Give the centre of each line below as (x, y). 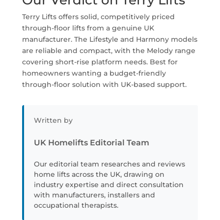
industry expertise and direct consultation (109, 185)
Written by (53, 120)
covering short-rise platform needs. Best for (100, 62)
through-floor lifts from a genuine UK (88, 28)
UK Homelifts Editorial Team (91, 143)
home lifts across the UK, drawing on (99, 174)
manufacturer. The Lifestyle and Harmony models (110, 39)
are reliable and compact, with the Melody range (109, 51)
